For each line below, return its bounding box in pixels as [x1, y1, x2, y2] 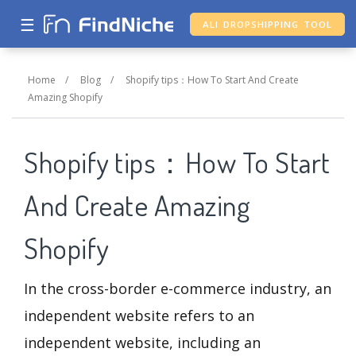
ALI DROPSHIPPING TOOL [203, 18, 333, 30]
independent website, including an [24, 333, 261, 353]
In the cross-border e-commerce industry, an [24, 279, 331, 299]
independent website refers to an [24, 306, 254, 326]
